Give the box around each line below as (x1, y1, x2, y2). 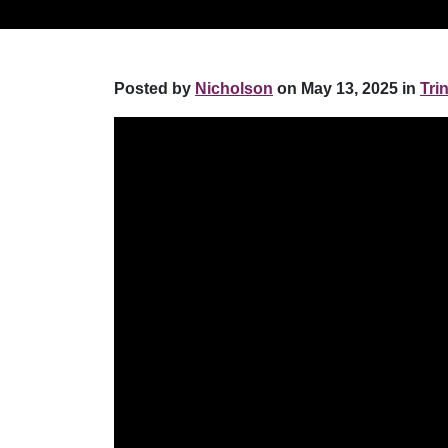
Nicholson (195, 79, 273, 97)
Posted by (114, 79, 195, 97)
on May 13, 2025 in (273, 79, 416, 97)
